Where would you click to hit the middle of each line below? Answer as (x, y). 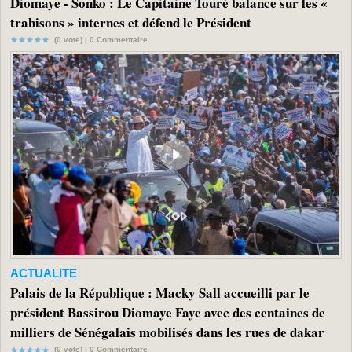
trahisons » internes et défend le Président (131, 22)
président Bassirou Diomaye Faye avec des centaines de (168, 313)
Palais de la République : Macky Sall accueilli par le (160, 293)
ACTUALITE (44, 273)
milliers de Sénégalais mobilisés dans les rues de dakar (167, 332)
